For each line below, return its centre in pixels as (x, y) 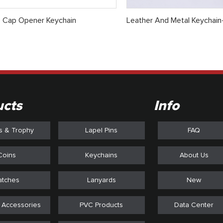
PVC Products (102, 205)
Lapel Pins (102, 130)
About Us (194, 155)
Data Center (194, 205)
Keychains (102, 155)
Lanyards (101, 180)
